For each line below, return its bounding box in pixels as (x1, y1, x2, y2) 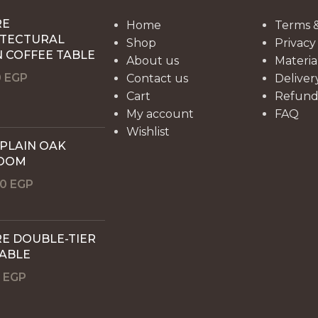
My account (126, 106, 194, 121)
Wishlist (126, 124, 170, 138)
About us (126, 53, 179, 67)
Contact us (126, 71, 188, 85)
